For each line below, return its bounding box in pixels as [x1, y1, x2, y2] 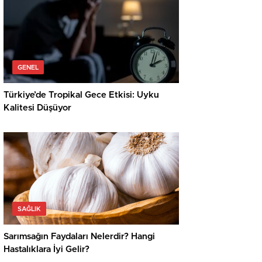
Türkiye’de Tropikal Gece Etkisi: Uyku [4, 91, 159, 100]
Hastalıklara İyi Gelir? [4, 245, 89, 254]
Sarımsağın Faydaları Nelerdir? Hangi [4, 232, 155, 242]
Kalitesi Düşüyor [4, 104, 71, 113]
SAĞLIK [18, 206, 41, 213]
